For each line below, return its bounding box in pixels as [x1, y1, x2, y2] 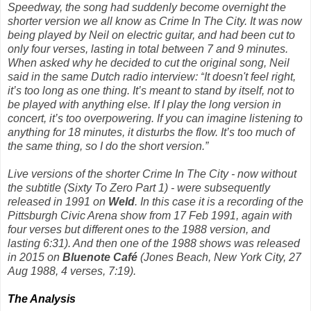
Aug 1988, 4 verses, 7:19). [8, 264, 136, 277]
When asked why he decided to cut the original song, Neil [8, 56, 289, 69]
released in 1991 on [8, 195, 108, 208]
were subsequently [177, 181, 270, 194]
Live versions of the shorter [8, 167, 142, 180]
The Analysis [8, 292, 76, 305]
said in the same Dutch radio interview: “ [8, 70, 204, 83]
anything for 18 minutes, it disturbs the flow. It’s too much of [8, 126, 294, 138]
